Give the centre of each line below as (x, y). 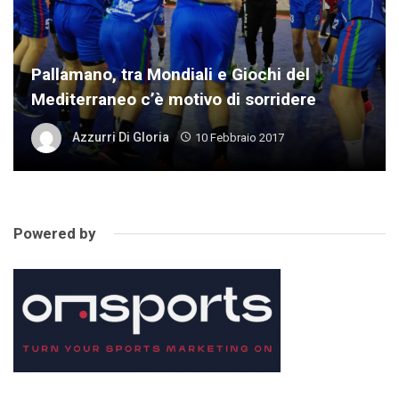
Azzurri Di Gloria (121, 137)
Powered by (55, 234)
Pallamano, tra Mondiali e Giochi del (171, 75)
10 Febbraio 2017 (239, 137)
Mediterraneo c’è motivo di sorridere (174, 100)
